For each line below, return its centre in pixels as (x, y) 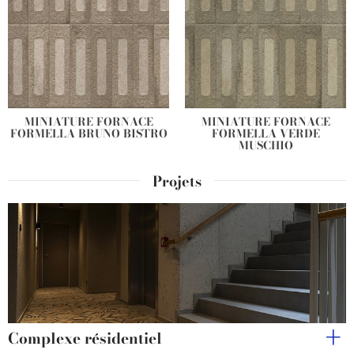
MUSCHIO (265, 146)
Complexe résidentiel (85, 338)
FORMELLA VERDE (265, 134)
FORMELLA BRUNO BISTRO (88, 134)
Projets (177, 182)
